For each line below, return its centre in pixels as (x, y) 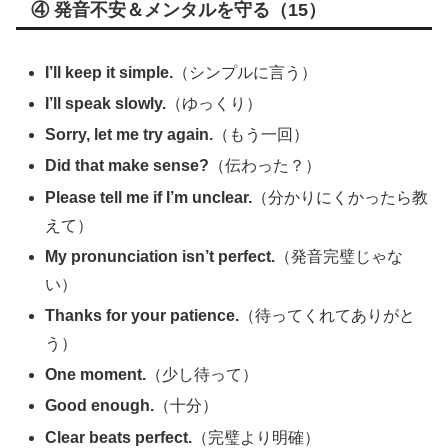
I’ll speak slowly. (106, 104)
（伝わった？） (265, 166)
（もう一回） (261, 135)
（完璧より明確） (256, 437)
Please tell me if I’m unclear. (149, 197)
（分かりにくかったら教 (340, 197)
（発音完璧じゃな (339, 256)
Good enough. (100, 406)
